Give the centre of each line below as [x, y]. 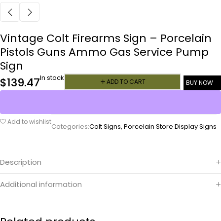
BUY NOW [200, 82]
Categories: [70, 127]
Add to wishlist [29, 122]
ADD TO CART [126, 81]
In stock [52, 78]
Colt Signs [105, 127]
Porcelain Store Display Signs [170, 127]
